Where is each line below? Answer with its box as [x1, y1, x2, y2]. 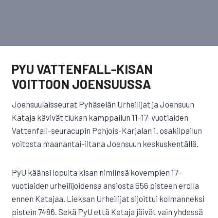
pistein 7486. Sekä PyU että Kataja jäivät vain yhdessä [12, 207, 203, 217]
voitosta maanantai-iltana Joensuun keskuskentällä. [12, 139, 199, 148]
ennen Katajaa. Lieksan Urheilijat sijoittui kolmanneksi [12, 194, 204, 203]
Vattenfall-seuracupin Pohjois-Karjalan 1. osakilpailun [12, 126, 202, 135]
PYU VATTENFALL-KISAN [12, 61, 153, 76]
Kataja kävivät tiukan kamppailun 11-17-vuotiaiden [12, 112, 188, 122]
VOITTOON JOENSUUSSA [12, 76, 151, 91]
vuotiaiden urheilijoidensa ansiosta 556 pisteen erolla [12, 181, 199, 190]
